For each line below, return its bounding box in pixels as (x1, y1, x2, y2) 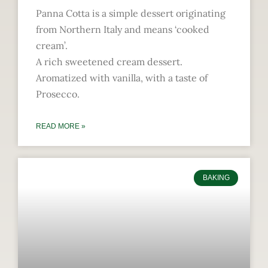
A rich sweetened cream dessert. (36, 56, 182, 68)
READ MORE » (36, 122, 86, 131)
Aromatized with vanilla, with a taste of (36, 72, 208, 84)
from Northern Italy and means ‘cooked (36, 23, 209, 36)
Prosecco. (36, 88, 82, 100)
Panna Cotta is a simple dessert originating (36, 7, 226, 20)
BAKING (202, 173, 230, 182)
